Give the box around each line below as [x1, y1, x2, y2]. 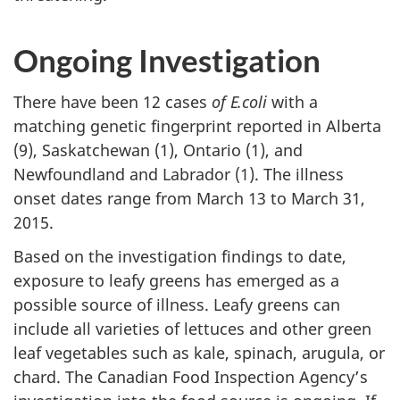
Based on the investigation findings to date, [13, 246, 346, 267]
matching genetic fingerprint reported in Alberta [13, 114, 381, 137]
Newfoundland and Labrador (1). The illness [13, 162, 344, 185]
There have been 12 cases [13, 90, 212, 112]
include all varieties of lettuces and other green [13, 318, 371, 339]
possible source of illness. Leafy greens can [13, 294, 340, 315]
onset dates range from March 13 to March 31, [13, 187, 365, 209]
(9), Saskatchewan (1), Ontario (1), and [13, 138, 303, 161]
